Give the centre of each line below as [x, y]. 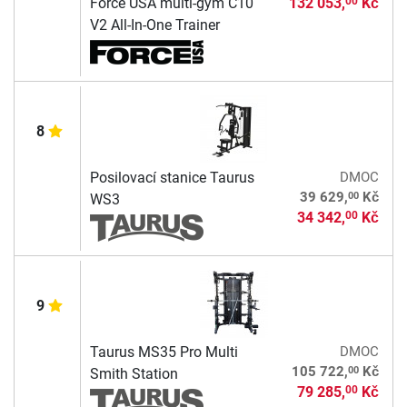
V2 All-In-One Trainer [154, 25]
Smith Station [134, 373]
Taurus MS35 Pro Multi [164, 352]
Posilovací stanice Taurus [172, 177]
